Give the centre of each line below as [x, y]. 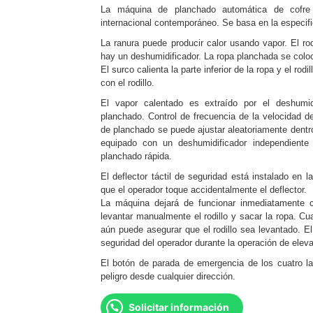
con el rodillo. [128, 83]
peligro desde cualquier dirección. [168, 276]
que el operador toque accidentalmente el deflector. [204, 190]
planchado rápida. [136, 156]
